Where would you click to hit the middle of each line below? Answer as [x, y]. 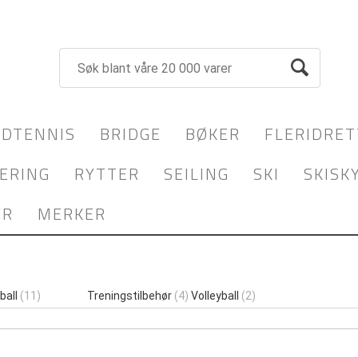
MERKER [72, 214]
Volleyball [216, 296]
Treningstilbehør [131, 296]
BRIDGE [131, 134]
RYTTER [107, 174]
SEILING [197, 174]
